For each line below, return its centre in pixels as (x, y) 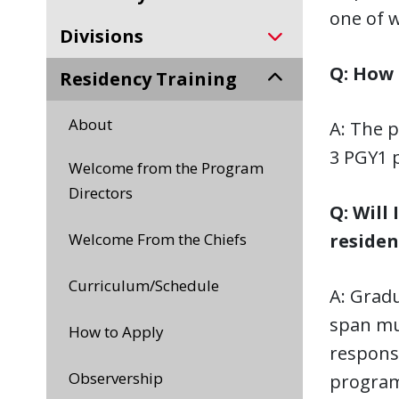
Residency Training (155, 79)
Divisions (108, 36)
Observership (122, 378)
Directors (101, 193)
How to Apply (122, 332)
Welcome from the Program (76, 168)
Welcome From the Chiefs (165, 239)
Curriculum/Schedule (148, 285)
